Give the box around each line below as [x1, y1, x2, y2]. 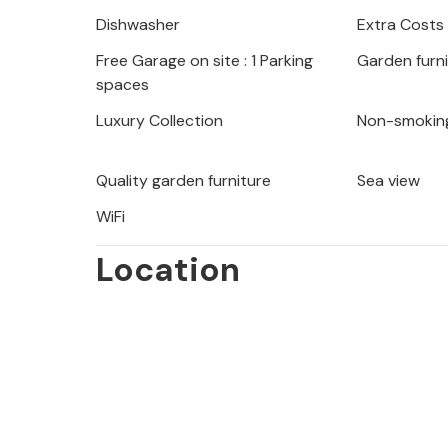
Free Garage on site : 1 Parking [96, 50, 313, 72]
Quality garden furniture [96, 170, 271, 192]
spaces [96, 74, 149, 96]
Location [96, 248, 240, 292]
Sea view [357, 170, 421, 192]
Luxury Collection [96, 110, 223, 132]
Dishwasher [96, 14, 180, 36]
